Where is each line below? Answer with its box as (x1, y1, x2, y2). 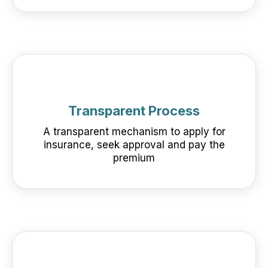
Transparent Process (68, 102, 200, 118)
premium (113, 151, 155, 164)
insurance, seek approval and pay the (43, 138, 225, 151)
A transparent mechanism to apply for (42, 125, 226, 138)
